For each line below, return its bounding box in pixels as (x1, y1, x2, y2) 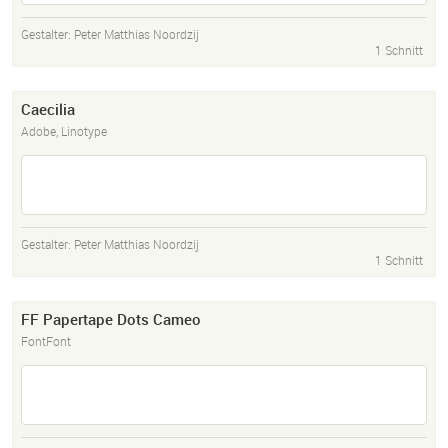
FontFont (21, 333, 71, 350)
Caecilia (21, 99, 75, 120)
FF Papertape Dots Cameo (21, 309, 201, 330)
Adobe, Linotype (21, 123, 107, 140)
